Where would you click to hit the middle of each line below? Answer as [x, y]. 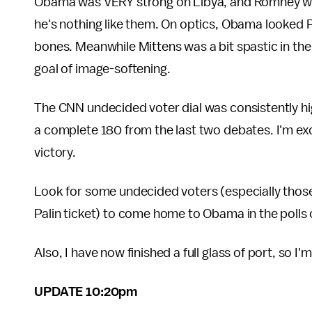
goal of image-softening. [102, 69]
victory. [55, 153]
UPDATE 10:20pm [86, 292]
